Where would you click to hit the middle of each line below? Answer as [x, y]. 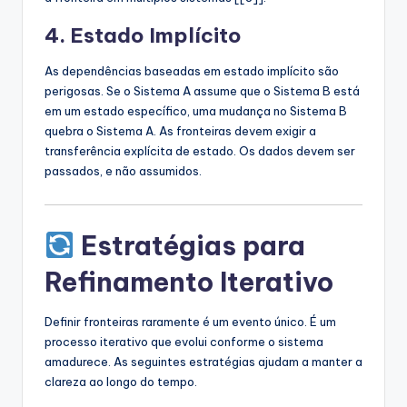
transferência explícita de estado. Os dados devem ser [200, 150]
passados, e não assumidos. [123, 170]
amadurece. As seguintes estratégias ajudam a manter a [203, 362]
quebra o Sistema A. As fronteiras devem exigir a [180, 130]
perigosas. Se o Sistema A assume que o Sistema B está [202, 90]
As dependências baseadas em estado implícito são [192, 70]
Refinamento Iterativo [189, 283]
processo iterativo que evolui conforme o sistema [184, 342]
